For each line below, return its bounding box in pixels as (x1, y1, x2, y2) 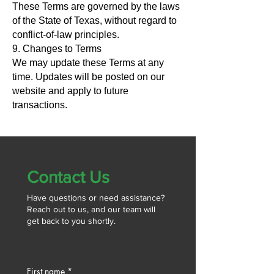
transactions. (12, 100, 67, 111)
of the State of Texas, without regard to (12, 15, 177, 26)
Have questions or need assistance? (27, 193, 165, 203)
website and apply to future (12, 86, 128, 97)
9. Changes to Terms (12, 43, 102, 54)
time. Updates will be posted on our (12, 72, 165, 83)
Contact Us (27, 168, 109, 187)
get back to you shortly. (27, 216, 116, 226)
